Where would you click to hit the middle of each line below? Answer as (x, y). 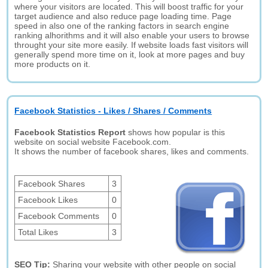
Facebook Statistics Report (70, 132)
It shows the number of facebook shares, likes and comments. (132, 151)
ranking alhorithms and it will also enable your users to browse (132, 35)
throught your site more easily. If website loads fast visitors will (132, 45)
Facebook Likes (48, 200)
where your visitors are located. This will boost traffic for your (129, 7)
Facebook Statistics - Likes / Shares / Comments (113, 111)
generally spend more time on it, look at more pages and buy (130, 54)
